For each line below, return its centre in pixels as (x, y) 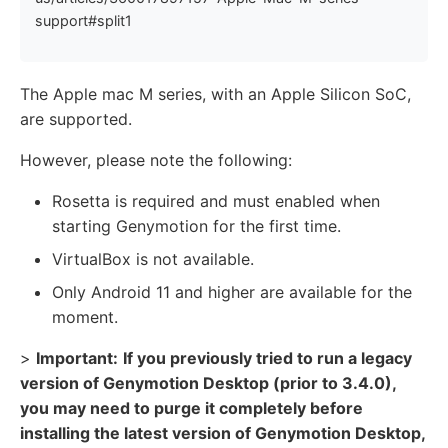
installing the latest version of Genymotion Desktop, (222, 432)
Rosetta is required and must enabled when (216, 200)
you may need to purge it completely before (191, 407)
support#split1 (83, 21)
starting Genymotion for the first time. (196, 225)
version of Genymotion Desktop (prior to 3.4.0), (208, 382)
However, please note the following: (156, 159)
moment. (85, 316)
